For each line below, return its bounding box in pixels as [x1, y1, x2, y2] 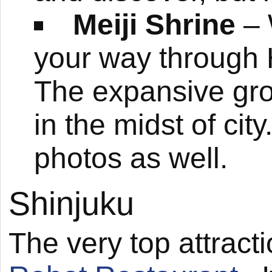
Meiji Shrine [73, 8, 236, 41]
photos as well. [34, 141, 228, 174]
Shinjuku [8, 185, 134, 222]
